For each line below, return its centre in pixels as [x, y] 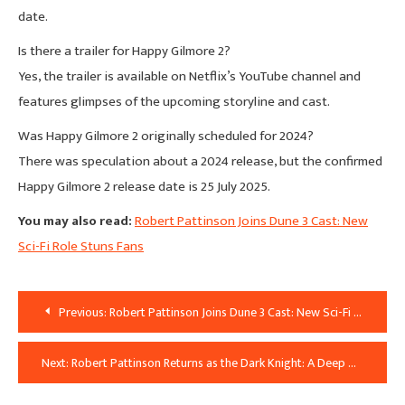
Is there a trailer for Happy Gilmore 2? [124, 51]
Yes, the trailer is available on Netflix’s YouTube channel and [189, 76]
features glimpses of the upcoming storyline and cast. [174, 101]
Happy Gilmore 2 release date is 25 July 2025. [144, 186]
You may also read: [75, 221]
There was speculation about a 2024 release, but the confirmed [200, 161]
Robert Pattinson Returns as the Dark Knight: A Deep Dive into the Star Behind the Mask [210, 363]
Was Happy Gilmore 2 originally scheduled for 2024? [166, 136]
